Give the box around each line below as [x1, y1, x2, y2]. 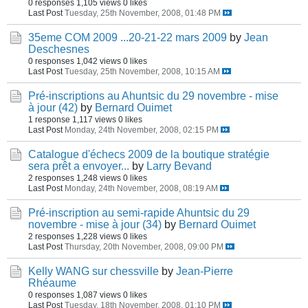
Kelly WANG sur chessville [28, 265, 159, 277]
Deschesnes [28, 43, 89, 55]
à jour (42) [28, 102, 78, 113]
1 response [28, 115, 70, 124]
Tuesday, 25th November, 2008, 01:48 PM [65, 8, 221, 17]
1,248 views [76, 173, 121, 182]
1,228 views [76, 232, 121, 241]
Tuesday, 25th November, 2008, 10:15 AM [65, 67, 220, 76]
